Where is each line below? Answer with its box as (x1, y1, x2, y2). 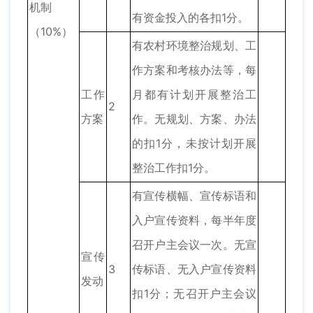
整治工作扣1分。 (132, 161, 215, 175)
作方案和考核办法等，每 (132, 63, 256, 78)
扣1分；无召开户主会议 (132, 286, 256, 301)
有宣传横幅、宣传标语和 (132, 189, 256, 203)
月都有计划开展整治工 (132, 87, 256, 102)
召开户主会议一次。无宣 (132, 238, 256, 252)
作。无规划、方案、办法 (132, 112, 256, 126)
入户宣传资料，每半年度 (132, 213, 256, 228)
